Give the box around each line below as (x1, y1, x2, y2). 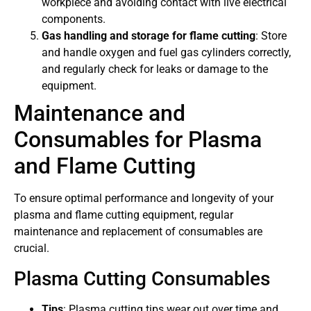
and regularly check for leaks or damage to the (42, 62, 268, 76)
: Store (255, 29, 287, 43)
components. (42, 12, 106, 26)
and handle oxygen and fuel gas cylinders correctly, (42, 46, 291, 60)
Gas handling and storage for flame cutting (42, 29, 255, 43)
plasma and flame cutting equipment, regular (14, 208, 233, 222)
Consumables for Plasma (14, 126, 262, 153)
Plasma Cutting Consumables (14, 267, 270, 290)
